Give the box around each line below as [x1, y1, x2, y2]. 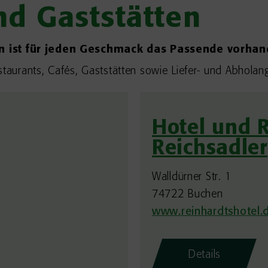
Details [188, 249, 221, 261]
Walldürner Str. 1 [152, 171, 232, 183]
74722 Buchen [152, 188, 223, 200]
